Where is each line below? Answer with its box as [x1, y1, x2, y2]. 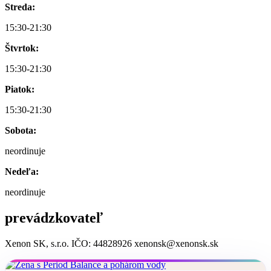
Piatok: [5, 83, 34, 94]
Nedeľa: [5, 166, 39, 177]
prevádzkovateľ [5, 209, 103, 226]
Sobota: [5, 125, 36, 135]
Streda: [5, 1, 35, 12]
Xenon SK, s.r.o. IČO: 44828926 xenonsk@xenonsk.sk [5, 238, 218, 249]
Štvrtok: [5, 42, 39, 53]
